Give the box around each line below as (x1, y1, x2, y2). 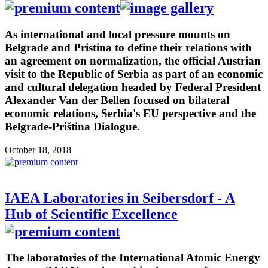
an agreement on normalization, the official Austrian (5, 54, 261, 67)
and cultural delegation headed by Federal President (5, 80, 261, 93)
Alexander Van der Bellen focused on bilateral (5, 93, 229, 106)
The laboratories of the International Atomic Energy (5, 251, 260, 264)
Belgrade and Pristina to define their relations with (5, 41, 252, 54)
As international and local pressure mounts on (5, 28, 230, 41)
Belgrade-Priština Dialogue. (5, 120, 140, 133)
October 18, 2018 (5, 144, 71, 155)
